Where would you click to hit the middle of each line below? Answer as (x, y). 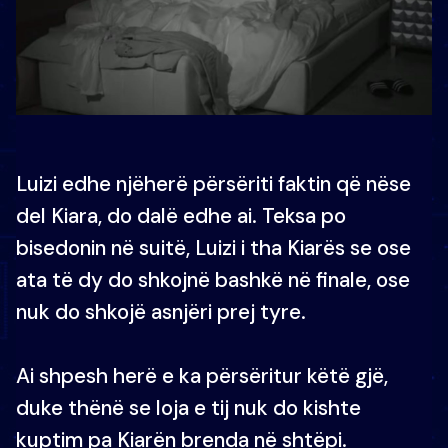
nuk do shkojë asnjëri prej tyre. (161, 311)
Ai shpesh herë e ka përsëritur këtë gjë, (202, 375)
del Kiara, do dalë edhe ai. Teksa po (181, 215)
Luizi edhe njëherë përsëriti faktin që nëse (213, 183)
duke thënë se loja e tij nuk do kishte (188, 407)
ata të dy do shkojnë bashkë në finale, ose (213, 279)
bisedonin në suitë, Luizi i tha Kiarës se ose (213, 247)
